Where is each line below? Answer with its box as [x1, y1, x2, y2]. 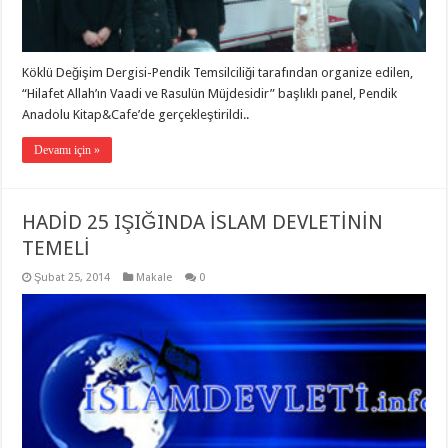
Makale [136, 270, 173, 284]
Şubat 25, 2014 [34, 270, 111, 284]
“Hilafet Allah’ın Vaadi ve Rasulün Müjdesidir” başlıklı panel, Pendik [22, 85, 398, 101]
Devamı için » [34, 142, 101, 157]
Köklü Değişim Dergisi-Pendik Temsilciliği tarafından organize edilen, [22, 64, 414, 80]
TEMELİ [22, 235, 91, 260]
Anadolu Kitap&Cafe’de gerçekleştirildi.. [22, 106, 250, 122]
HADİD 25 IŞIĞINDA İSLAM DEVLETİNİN [22, 209, 384, 234]
